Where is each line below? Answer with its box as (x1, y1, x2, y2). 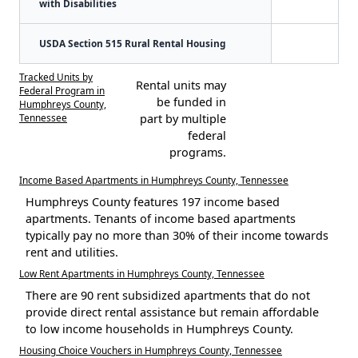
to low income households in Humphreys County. (26, 320, 293, 336)
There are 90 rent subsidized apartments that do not (26, 287, 310, 303)
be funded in (156, 93, 226, 109)
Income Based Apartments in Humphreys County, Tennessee (19, 173, 288, 186)
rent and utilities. (26, 244, 118, 260)
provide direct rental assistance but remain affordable (26, 304, 319, 320)
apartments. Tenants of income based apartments (26, 210, 296, 226)
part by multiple (139, 110, 226, 126)
